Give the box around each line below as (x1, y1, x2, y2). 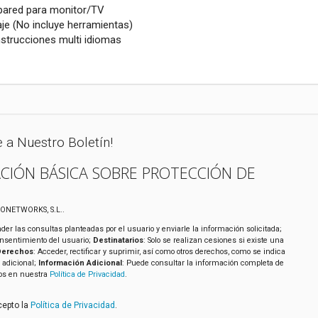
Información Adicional (38, 258, 122, 268)
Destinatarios (92, 235, 143, 245)
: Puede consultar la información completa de (121, 258, 284, 268)
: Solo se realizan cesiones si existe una (143, 235, 284, 245)
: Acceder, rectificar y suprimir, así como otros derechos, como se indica (33, 246, 285, 256)
